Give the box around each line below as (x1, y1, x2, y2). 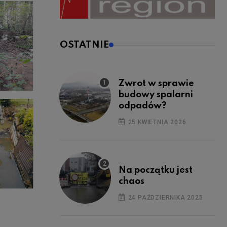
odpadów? (119, 101, 167, 110)
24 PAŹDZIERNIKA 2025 (126, 194, 203, 201)
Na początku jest (119, 165, 193, 175)
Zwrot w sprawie (119, 79, 194, 88)
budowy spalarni (119, 90, 193, 99)
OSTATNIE (60, 40, 109, 50)
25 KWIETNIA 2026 (126, 118, 186, 126)
